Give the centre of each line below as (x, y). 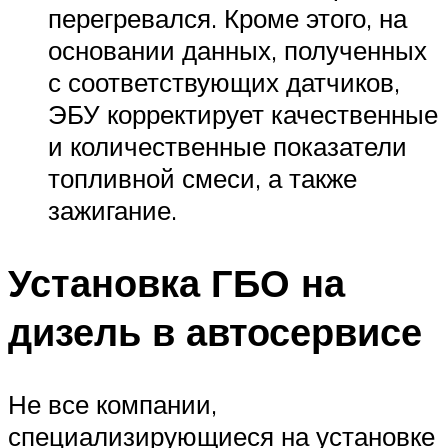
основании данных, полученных (237, 50)
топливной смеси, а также (202, 178)
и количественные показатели (227, 146)
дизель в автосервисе (215, 332)
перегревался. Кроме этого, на (227, 18)
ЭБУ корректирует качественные (243, 114)
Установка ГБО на (176, 283)
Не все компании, (112, 404)
